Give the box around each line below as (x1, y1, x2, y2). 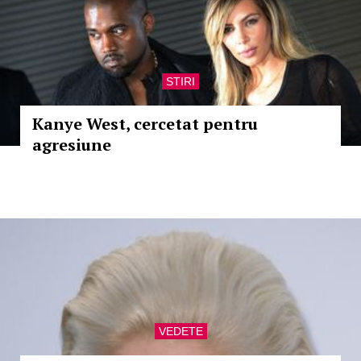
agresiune (32, 134, 111, 156)
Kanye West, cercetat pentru (32, 113, 258, 135)
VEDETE (158, 325, 203, 338)
